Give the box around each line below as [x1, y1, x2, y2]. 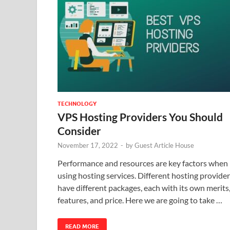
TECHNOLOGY [57, 100, 97, 107]
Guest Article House [135, 141, 194, 149]
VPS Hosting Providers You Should [57, 110, 223, 123]
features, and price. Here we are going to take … [57, 195, 222, 205]
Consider [57, 124, 101, 137]
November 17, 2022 [57, 141, 118, 149]
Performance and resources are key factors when [57, 158, 228, 168]
